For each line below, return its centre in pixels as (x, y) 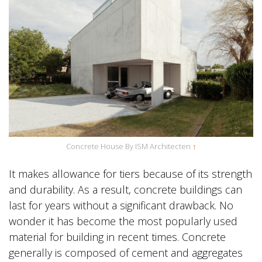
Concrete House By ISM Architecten (129, 146)
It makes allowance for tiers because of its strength (130, 174)
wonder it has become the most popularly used (123, 221)
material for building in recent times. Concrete (117, 237)
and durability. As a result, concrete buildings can (125, 190)
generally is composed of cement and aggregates (126, 253)
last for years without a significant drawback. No (121, 206)
